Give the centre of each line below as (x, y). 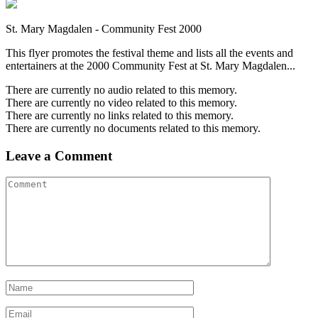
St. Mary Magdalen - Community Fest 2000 (104, 28)
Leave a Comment (59, 155)
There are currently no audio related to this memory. (121, 89)
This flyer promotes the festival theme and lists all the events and (149, 53)
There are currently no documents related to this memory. (133, 128)
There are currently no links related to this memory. (120, 115)
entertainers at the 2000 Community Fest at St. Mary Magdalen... (150, 65)
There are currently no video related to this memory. (121, 102)
